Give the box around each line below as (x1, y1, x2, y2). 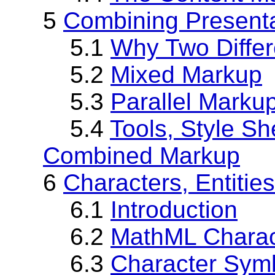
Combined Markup (43, 142, 240, 169)
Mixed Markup (110, 61, 262, 88)
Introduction (110, 196, 238, 223)
